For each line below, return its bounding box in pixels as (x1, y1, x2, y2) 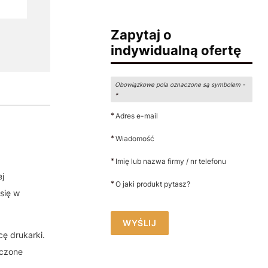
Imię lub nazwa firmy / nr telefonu (115, 156, 227, 166)
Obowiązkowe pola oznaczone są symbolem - (115, 80, 246, 88)
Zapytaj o (111, 26, 172, 42)
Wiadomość (115, 133, 155, 143)
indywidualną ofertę (111, 42, 242, 58)
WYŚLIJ (123, 217, 157, 228)
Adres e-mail (115, 111, 159, 120)
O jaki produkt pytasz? (115, 179, 191, 188)
